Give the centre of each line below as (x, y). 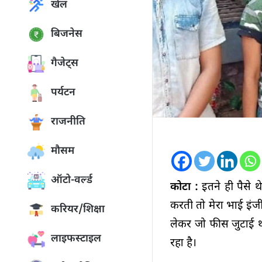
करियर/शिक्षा (78, 210)
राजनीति (68, 122)
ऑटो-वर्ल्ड (72, 180)
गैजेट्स (65, 63)
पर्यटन (63, 93)
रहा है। (184, 244)
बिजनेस (67, 34)
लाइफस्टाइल (76, 239)
